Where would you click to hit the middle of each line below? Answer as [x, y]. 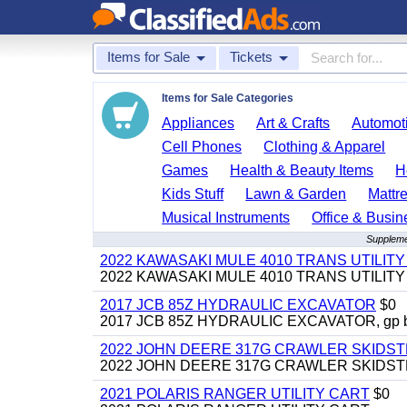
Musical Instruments [226, 218]
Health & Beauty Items [302, 170]
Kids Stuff [193, 194]
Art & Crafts [293, 123]
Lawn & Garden [296, 194]
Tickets [251, 57]
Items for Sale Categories [228, 98]
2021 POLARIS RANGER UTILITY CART [235, 394]
